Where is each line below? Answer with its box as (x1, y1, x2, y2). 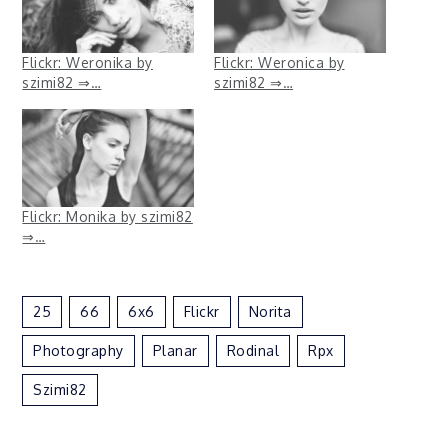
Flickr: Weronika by (22, 53, 153, 71)
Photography (33, 341, 124, 359)
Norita (248, 302, 292, 320)
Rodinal (226, 341, 280, 359)
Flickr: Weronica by (214, 53, 345, 71)
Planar (152, 341, 198, 359)
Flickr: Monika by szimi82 (22, 207, 193, 225)
